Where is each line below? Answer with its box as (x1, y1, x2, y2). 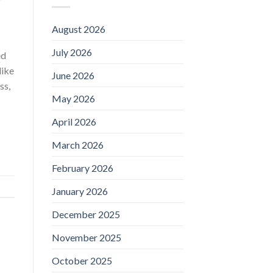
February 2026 (51, 161, 113, 174)
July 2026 (51, 46, 92, 58)
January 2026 (51, 185, 108, 197)
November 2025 (51, 231, 121, 243)
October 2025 (51, 254, 112, 266)
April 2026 (51, 115, 96, 127)
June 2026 (51, 69, 94, 81)
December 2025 (51, 208, 120, 220)
